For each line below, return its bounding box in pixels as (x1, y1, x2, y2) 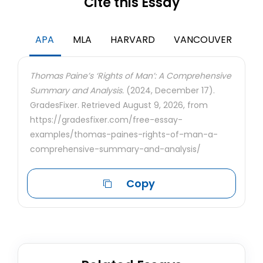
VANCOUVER (174, 33, 232, 46)
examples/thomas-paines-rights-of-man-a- (30, 129, 218, 140)
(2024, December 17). (124, 85, 215, 96)
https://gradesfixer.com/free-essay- (30, 114, 183, 126)
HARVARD (110, 33, 155, 46)
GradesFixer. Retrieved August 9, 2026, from (30, 99, 208, 111)
